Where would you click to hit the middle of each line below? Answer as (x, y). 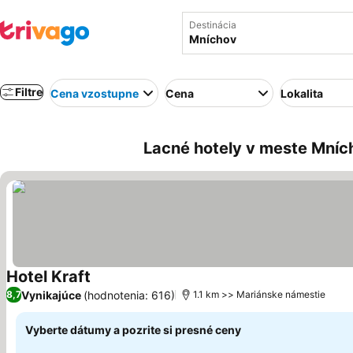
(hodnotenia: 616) (129, 295)
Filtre (29, 92)
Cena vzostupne (95, 93)
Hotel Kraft (48, 277)
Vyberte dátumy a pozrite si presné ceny (133, 330)
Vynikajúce (51, 295)
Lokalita (302, 93)
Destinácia (212, 25)
